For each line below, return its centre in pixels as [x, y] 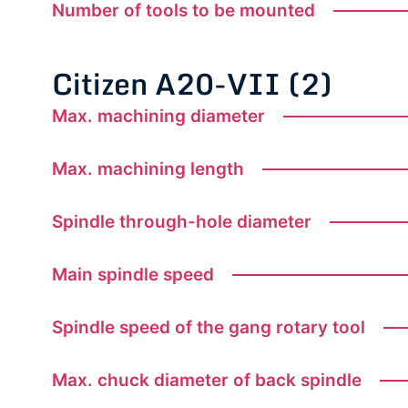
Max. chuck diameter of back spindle [207, 381]
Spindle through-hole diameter [182, 222]
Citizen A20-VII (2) [192, 84]
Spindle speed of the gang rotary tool [209, 328]
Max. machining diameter [158, 117]
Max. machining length [148, 169]
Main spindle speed [133, 275]
